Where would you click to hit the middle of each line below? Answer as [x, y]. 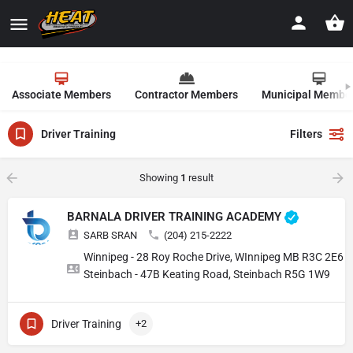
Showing [160, 178]
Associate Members [61, 95]
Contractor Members [186, 95]
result [200, 178]
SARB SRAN [110, 236]
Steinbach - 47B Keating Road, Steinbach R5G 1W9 [207, 275]
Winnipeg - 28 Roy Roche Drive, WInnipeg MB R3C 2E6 [214, 257]
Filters [306, 134]
